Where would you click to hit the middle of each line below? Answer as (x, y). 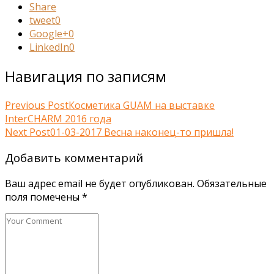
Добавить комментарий (74, 158)
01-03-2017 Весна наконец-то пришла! (142, 132)
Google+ (49, 33)
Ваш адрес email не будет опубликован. (100, 184)
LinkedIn (49, 47)
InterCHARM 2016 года (58, 118)
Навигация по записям (86, 76)
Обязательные (231, 184)
